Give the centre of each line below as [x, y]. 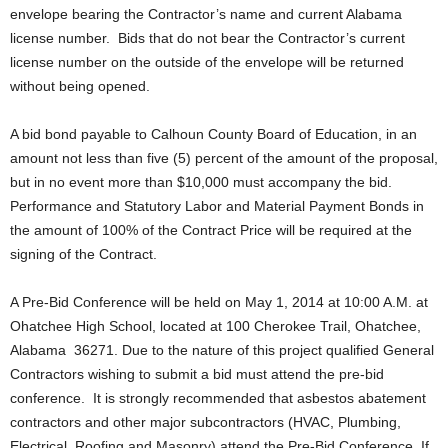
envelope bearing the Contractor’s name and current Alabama [206, 14]
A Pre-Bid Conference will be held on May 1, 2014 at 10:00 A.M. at [219, 302]
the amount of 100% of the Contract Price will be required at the [211, 230]
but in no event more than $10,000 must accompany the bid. [203, 182]
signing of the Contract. [83, 254]
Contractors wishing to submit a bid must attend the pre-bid [197, 374]
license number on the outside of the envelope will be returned [207, 62]
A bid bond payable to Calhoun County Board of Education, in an [213, 134]
